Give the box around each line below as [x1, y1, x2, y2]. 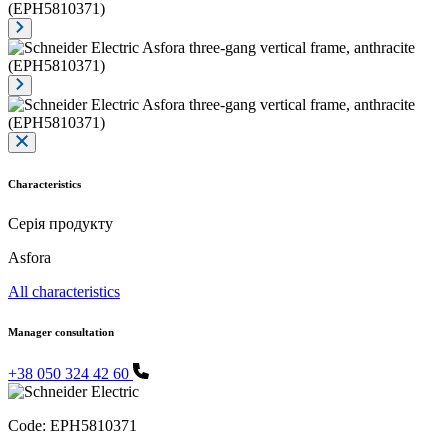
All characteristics [8, 282, 120, 300]
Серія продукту [8, 214, 113, 232]
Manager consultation [8, 325, 114, 338]
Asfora [8, 248, 51, 266]
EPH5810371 [50, 416, 137, 434]
